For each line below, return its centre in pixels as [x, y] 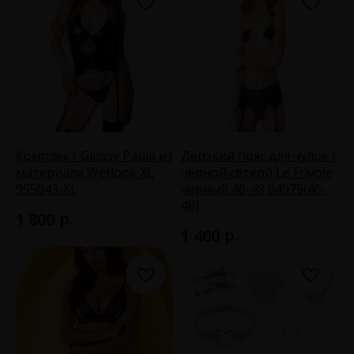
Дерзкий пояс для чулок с [259, 155]
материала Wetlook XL [85, 172]
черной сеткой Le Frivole [257, 172]
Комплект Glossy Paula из [94, 155]
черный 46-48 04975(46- [254, 188]
